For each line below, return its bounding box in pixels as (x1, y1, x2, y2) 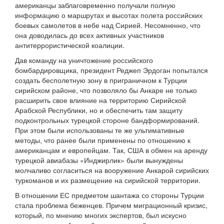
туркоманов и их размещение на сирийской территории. (15, 175, 200, 185)
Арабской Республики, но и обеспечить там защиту (15, 105, 182, 115)
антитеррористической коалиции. (15, 40, 124, 50)
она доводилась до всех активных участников (15, 30, 164, 40)
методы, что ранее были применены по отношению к (15, 135, 190, 145)
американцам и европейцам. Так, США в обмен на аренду (15, 145, 207, 155)
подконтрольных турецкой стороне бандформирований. (15, 115, 199, 125)
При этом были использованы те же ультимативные (15, 125, 184, 135)
